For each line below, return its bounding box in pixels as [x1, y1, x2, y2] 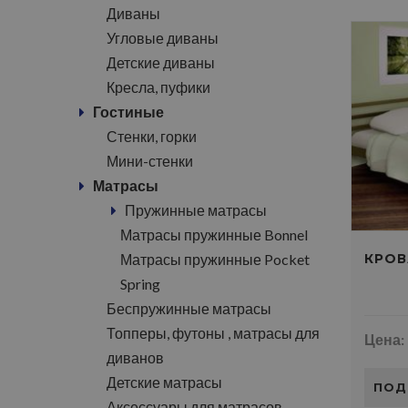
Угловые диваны [107, 29, 219, 46]
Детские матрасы [107, 373, 222, 391]
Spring [120, 275, 160, 292]
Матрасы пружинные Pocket [120, 250, 310, 268]
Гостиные [93, 103, 164, 120]
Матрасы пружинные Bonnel [120, 226, 308, 243]
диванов [107, 349, 164, 366]
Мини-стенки [107, 152, 193, 169]
